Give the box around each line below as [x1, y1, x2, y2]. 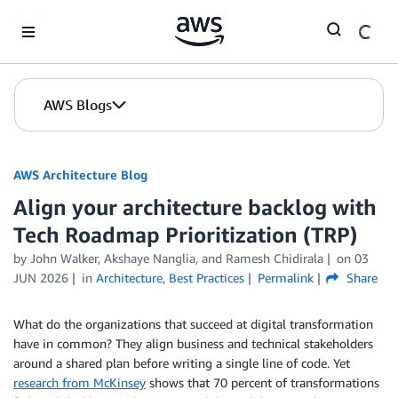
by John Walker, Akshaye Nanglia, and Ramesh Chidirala [13, 251, 323, 266]
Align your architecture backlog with [13, 195, 377, 219]
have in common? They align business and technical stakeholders [13, 336, 373, 351]
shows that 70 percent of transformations [146, 375, 379, 390]
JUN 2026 [13, 270, 68, 285]
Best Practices [168, 270, 244, 285]
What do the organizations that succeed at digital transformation [13, 316, 373, 331]
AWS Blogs [44, 96, 112, 114]
